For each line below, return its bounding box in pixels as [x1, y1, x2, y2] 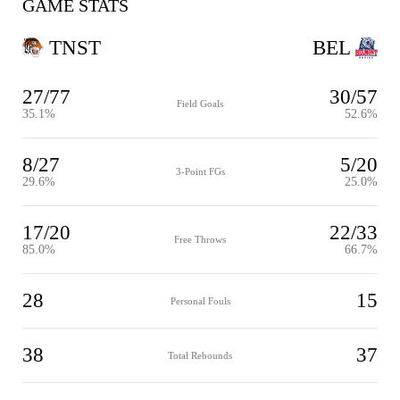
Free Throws [174, 234, 226, 245]
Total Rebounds [168, 349, 232, 361]
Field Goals [177, 98, 223, 109]
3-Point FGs [175, 166, 225, 177]
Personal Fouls [170, 295, 230, 306]
